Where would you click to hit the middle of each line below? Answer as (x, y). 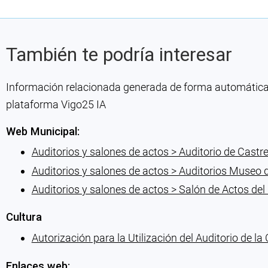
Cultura (24, 217)
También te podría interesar (119, 54)
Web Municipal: (42, 131)
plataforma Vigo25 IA (56, 104)
